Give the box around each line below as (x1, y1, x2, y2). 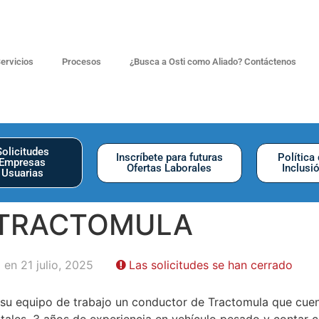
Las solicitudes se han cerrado (129, 258, 293, 273)
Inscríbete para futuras (115, 150, 223, 164)
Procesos (61, 56, 101, 67)
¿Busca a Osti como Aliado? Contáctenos (129, 56, 296, 67)
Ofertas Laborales (127, 161, 212, 174)
